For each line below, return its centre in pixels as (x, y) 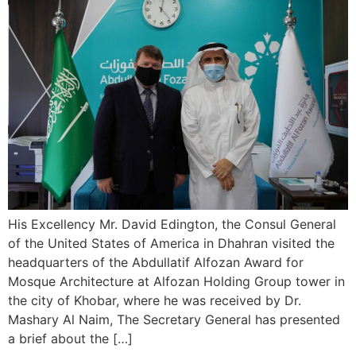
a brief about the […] (70, 339)
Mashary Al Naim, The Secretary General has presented (174, 320)
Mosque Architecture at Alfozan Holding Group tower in (176, 282)
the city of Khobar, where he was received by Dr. (155, 301)
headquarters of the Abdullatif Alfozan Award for (156, 263)
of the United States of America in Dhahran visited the (171, 244)
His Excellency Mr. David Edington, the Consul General (172, 224)
